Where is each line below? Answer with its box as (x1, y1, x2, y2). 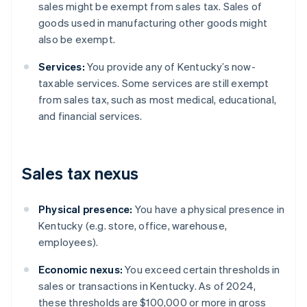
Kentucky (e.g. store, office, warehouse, (38, 219, 227, 233)
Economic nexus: (38, 262, 123, 277)
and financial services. (38, 109, 143, 123)
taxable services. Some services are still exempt (38, 76, 269, 90)
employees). (38, 235, 99, 249)
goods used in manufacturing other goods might (38, 16, 268, 30)
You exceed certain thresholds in (123, 262, 280, 277)
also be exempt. (38, 32, 115, 47)
